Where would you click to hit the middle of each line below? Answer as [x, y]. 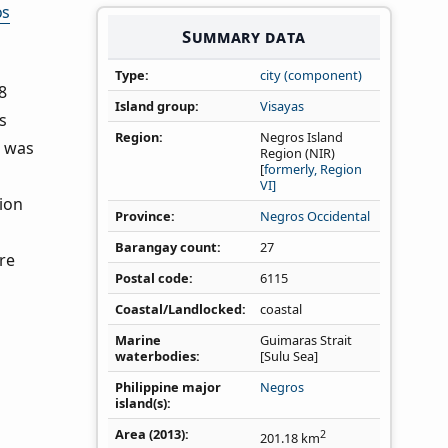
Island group [155, 106]
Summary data [244, 36]
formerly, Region [313, 169]
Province [143, 216]
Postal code [152, 278]
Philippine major [168, 387]
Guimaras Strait [306, 340]
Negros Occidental [315, 216]
